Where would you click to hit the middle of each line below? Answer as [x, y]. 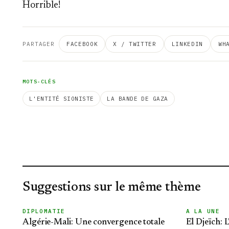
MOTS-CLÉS [39, 82]
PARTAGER [39, 44]
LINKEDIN [187, 44]
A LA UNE [203, 211]
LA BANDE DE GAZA [138, 99]
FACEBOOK [82, 44]
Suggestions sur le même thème [112, 188]
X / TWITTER [135, 44]
